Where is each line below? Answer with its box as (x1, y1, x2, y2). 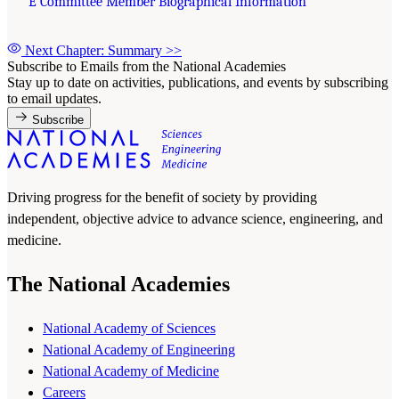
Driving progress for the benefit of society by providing (7, 189, 317, 205)
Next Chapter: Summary (25, 42, 166, 58)
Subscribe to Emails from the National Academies (7, 58, 286, 74)
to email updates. (7, 90, 102, 106)
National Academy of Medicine (43, 362, 219, 379)
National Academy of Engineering (43, 341, 235, 357)
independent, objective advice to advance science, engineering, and (7, 210, 383, 226)
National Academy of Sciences (43, 320, 216, 336)
